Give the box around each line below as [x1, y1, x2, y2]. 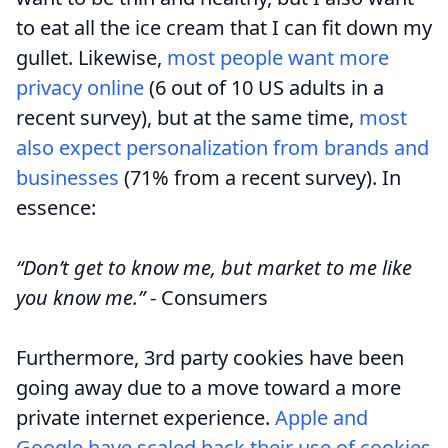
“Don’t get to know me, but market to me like [16, 253, 412, 281]
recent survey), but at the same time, [16, 103, 359, 131]
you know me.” [16, 283, 145, 311]
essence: [16, 193, 96, 221]
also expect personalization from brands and [16, 133, 429, 161]
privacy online [16, 73, 144, 101]
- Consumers [145, 283, 268, 311]
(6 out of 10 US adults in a [144, 73, 384, 101]
